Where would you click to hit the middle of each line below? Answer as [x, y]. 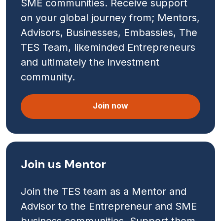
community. [48, 77]
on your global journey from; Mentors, [110, 18]
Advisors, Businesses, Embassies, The [109, 32]
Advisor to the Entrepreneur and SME [109, 206]
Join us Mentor [63, 164]
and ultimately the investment [90, 62]
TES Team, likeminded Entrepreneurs [108, 47]
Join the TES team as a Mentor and [104, 191]
